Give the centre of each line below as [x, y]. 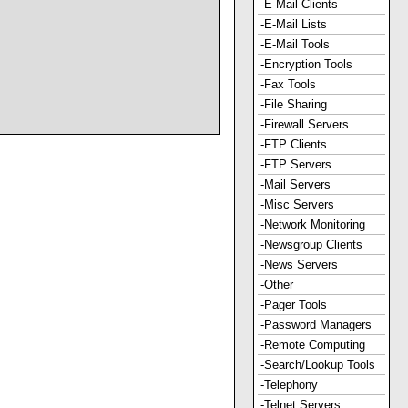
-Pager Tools [294, 305]
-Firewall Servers [305, 124]
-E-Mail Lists [294, 24]
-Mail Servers [296, 184]
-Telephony [289, 385]
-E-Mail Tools [295, 44]
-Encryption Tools [306, 64]
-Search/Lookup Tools [318, 365]
